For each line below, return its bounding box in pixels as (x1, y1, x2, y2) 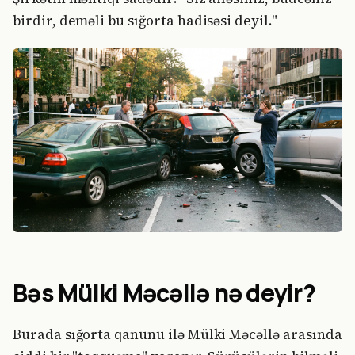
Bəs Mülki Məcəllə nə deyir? (13, 276, 315, 309)
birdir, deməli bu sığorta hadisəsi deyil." (13, 10, 277, 30)
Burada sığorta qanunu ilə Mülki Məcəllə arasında (13, 325, 342, 345)
